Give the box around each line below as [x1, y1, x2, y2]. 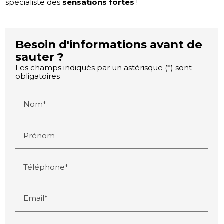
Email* [23, 193, 48, 203]
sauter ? [15, 49, 64, 64]
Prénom [23, 130, 55, 140]
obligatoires [15, 71, 60, 81]
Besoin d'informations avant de [15, 37, 203, 51]
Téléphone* [23, 162, 69, 172]
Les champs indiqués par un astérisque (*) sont [15, 62, 192, 72]
